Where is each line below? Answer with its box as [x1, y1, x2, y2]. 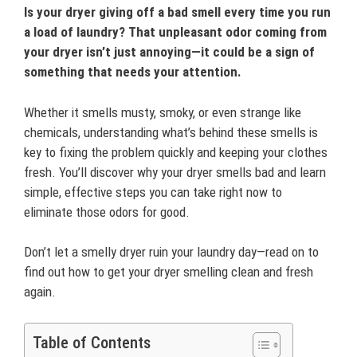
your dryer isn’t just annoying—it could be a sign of [24, 44, 315, 60]
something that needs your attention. [24, 64, 241, 80]
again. [24, 284, 56, 300]
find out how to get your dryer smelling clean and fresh [24, 264, 313, 280]
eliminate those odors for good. [24, 203, 190, 220]
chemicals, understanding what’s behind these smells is [24, 124, 318, 140]
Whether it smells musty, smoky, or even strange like [24, 104, 301, 120]
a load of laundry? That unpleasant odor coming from [24, 24, 327, 40]
